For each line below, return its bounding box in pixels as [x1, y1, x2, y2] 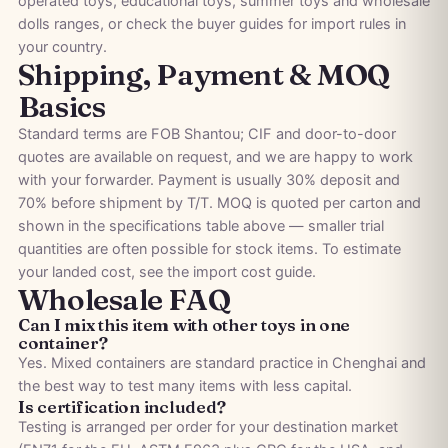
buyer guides [196, 15, 284, 34]
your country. [17, 38, 107, 57]
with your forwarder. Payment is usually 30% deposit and [17, 171, 400, 190]
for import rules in [283, 15, 406, 34]
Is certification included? [17, 396, 226, 418]
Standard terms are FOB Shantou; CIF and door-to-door [17, 125, 396, 144]
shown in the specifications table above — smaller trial [17, 217, 384, 236]
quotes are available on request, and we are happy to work [17, 148, 413, 167]
